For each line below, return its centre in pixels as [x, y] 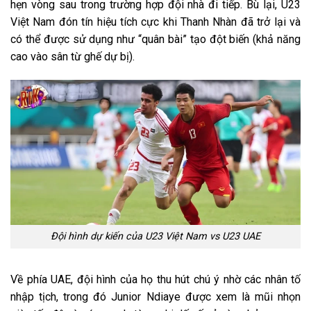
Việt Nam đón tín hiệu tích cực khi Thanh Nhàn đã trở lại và [155, 22]
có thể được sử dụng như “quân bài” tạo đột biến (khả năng [155, 39]
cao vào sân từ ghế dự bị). [73, 56]
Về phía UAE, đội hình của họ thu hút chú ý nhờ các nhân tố [155, 280]
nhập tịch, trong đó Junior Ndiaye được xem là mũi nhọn [155, 297]
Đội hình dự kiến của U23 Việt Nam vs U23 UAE [155, 237]
